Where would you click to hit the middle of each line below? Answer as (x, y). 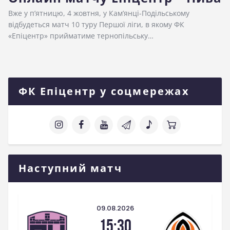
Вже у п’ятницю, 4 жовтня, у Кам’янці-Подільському (99, 13)
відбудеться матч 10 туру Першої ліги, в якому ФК (96, 24)
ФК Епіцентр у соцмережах (104, 91)
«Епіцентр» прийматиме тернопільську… (81, 35)
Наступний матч (70, 168)
